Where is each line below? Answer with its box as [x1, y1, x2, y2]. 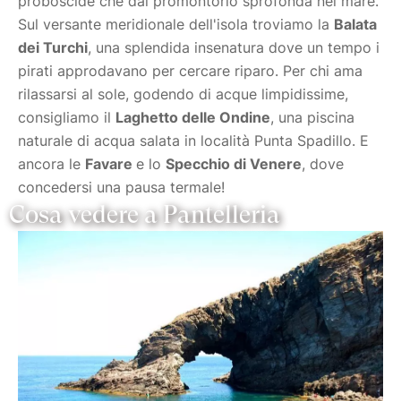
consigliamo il [18, 108, 115, 127]
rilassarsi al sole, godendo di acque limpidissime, [18, 85, 348, 104]
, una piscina [270, 108, 354, 127]
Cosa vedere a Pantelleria [9, 199, 280, 229]
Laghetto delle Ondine [115, 108, 270, 127]
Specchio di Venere [166, 155, 302, 174]
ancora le [18, 155, 85, 174]
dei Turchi [18, 38, 88, 57]
